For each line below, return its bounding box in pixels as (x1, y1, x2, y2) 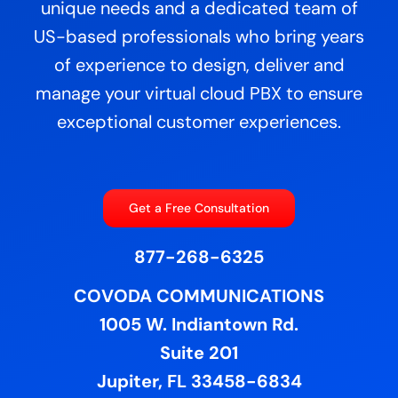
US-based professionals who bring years (34, 25, 364, 49)
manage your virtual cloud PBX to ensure (36, 82, 362, 106)
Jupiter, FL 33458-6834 (96, 370, 302, 394)
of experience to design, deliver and (53, 53, 345, 77)
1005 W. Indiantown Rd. (99, 313, 298, 337)
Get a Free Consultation (129, 200, 269, 217)
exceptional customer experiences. (57, 110, 341, 134)
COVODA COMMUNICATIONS (74, 284, 324, 308)
